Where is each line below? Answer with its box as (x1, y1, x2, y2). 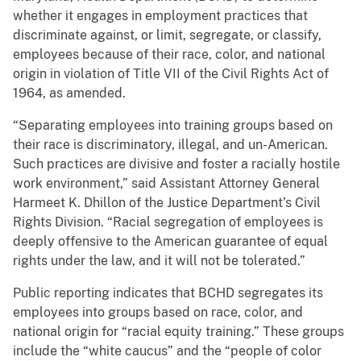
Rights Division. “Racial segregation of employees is (13, 214, 323, 230)
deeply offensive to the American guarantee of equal (13, 234, 328, 250)
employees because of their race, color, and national (13, 47, 326, 63)
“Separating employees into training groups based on (13, 118, 333, 134)
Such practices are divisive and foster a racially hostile (13, 156, 340, 172)
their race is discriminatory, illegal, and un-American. (13, 137, 328, 153)
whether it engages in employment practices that (13, 8, 308, 24)
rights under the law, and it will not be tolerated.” (13, 253, 305, 269)
